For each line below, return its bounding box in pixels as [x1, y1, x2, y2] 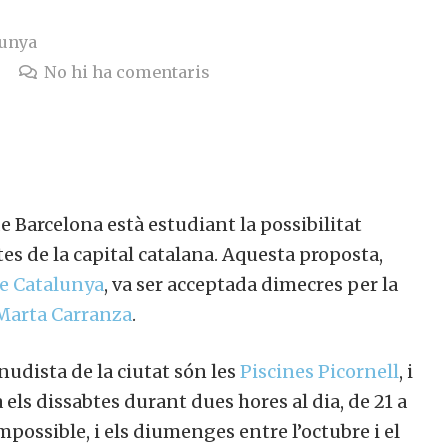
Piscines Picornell [240, 360, 399, 384]
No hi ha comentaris [43, 62, 210, 83]
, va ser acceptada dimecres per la [104, 273, 398, 297]
